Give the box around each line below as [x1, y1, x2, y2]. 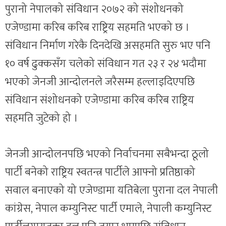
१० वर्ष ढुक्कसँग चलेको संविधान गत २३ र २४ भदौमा [5, 54, 206, 73]
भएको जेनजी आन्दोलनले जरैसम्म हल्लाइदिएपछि [5, 73, 195, 91]
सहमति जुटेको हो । [5, 109, 78, 128]
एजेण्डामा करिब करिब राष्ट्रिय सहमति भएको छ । [5, 18, 189, 37]
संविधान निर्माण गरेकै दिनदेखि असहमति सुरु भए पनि [5, 36, 210, 55]
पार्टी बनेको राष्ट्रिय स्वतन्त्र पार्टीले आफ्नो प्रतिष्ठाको [5, 163, 195, 182]
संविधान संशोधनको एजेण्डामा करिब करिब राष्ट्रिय [5, 91, 194, 109]
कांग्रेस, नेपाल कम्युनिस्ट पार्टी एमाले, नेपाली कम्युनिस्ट [5, 199, 212, 218]
